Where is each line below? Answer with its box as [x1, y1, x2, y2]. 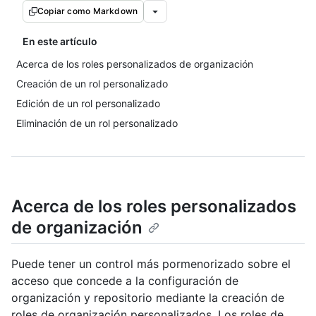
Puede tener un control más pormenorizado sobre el [11, 257, 291, 272]
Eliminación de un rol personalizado [16, 117, 178, 129]
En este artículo [23, 35, 97, 47]
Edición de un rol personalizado [16, 97, 160, 109]
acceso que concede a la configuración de [11, 274, 238, 288]
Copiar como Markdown [37, 6, 138, 16]
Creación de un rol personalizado [16, 78, 168, 90]
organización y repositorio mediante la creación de [11, 291, 284, 305]
